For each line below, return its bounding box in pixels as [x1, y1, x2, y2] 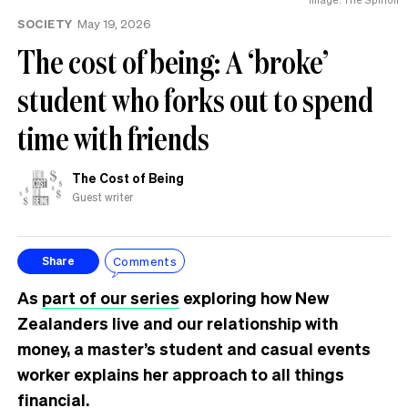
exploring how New [179, 286, 329, 308]
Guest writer [72, 189, 133, 204]
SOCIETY [17, 15, 73, 31]
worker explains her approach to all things [17, 362, 344, 384]
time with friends [17, 116, 209, 159]
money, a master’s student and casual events [17, 337, 371, 359]
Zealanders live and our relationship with [17, 311, 338, 333]
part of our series [42, 286, 179, 308]
